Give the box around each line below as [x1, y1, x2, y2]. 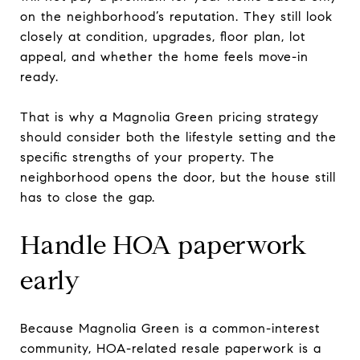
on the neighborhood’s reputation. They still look [20, 8, 333, 24]
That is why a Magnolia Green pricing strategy [20, 108, 319, 125]
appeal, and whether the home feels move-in [20, 48, 309, 64]
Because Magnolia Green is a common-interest [20, 320, 320, 336]
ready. [20, 68, 59, 84]
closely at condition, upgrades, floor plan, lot [20, 28, 305, 44]
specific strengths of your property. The [20, 149, 275, 165]
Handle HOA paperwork [20, 228, 308, 261]
